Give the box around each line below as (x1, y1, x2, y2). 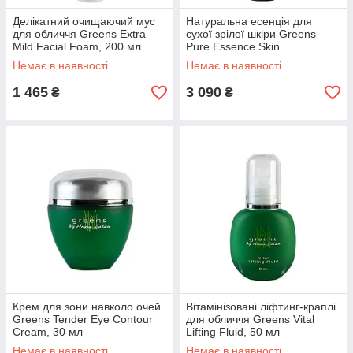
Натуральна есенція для (186, 15, 312, 28)
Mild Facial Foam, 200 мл (13, 40, 141, 53)
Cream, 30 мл (13, 325, 83, 338)
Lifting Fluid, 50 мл (186, 325, 280, 338)
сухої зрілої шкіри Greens (186, 28, 316, 40)
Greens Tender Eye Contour (13, 313, 153, 325)
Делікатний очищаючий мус (13, 15, 155, 28)
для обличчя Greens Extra (13, 28, 146, 40)
